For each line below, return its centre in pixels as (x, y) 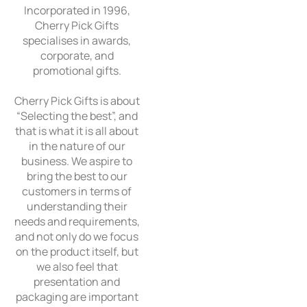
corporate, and (77, 56)
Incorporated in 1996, (77, 10)
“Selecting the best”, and (77, 116)
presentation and (77, 282)
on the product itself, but (77, 251)
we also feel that (77, 267)
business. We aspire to (77, 161)
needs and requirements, (77, 221)
